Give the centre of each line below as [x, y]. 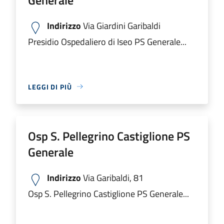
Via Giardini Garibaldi [121, 25]
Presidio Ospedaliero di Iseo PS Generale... [107, 41]
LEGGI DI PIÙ [50, 86]
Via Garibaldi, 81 [112, 177]
